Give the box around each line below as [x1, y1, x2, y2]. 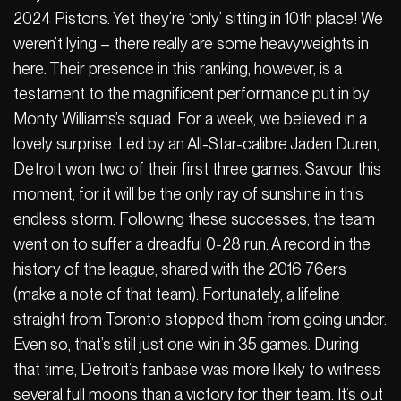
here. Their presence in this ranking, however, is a [13, 58, 342, 78]
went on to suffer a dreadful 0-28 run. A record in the [13, 234, 371, 253]
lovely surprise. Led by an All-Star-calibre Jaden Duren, [13, 133, 380, 153]
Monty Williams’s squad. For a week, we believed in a [13, 108, 367, 128]
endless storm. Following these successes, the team [13, 209, 375, 228]
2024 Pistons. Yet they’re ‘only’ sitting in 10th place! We [13, 8, 383, 28]
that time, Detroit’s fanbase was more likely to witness [13, 359, 380, 379]
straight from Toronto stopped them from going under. [13, 309, 387, 328]
